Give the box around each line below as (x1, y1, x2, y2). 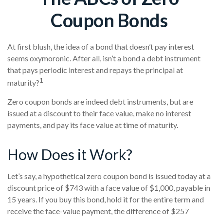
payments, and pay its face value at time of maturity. (7, 120, 178, 130)
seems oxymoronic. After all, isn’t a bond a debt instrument (7, 54, 200, 63)
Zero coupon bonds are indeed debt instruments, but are (7, 97, 193, 107)
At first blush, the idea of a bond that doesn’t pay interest (7, 42, 194, 51)
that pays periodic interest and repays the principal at (7, 65, 183, 74)
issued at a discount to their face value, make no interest (7, 109, 191, 118)
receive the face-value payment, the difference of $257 (7, 206, 189, 216)
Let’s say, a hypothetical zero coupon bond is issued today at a (7, 171, 211, 181)
